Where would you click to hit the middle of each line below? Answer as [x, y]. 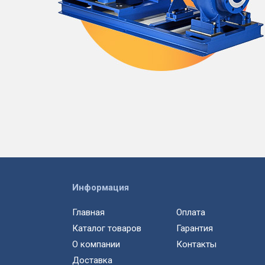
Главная [88, 213]
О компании [96, 245]
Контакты [196, 245]
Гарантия [195, 229]
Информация [101, 188]
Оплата [191, 213]
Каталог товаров [107, 229]
